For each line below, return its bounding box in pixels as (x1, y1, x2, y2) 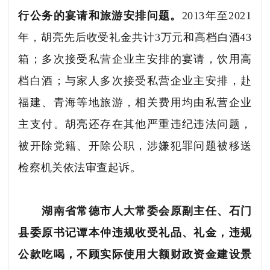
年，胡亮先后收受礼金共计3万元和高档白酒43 (18, 31, 252, 43)
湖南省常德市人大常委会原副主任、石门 (42, 204, 252, 217)
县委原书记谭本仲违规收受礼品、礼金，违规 (18, 226, 252, 239)
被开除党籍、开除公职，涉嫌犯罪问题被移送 (18, 139, 252, 152)
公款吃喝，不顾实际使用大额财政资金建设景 (18, 248, 252, 260)
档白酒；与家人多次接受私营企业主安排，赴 (18, 74, 252, 87)
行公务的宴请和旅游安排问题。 (18, 9, 182, 22)
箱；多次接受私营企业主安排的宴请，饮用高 (18, 52, 252, 65)
